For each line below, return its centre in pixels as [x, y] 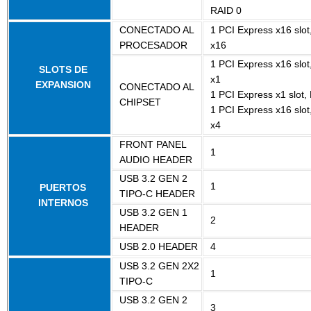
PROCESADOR [153, 45]
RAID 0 [226, 10]
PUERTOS [63, 187]
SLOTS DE [63, 69]
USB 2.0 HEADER [159, 246]
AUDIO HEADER [156, 160]
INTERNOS [63, 203]
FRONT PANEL [153, 144]
